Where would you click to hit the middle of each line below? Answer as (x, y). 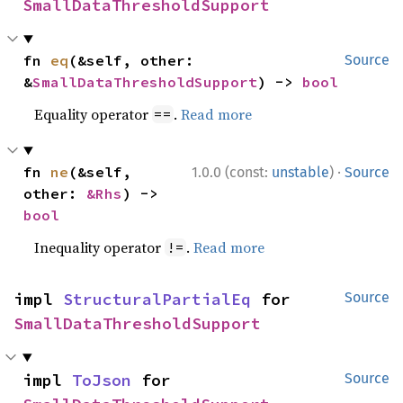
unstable (300, 172)
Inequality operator (100, 247)
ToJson (102, 380)
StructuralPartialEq (157, 299)
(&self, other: (132, 60)
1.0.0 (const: (232, 172)
